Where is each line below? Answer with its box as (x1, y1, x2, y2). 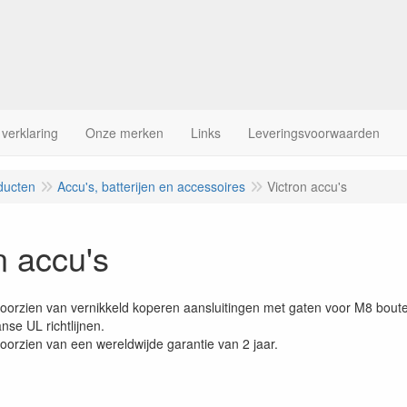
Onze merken (85, 124, 164, 142)
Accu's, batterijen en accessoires (57, 177, 245, 195)
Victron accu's (267, 177, 347, 195)
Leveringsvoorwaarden (248, 124, 380, 142)
